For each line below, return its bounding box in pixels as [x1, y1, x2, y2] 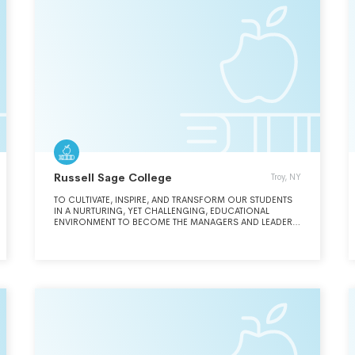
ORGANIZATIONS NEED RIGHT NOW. [54, 227, 205, 239]
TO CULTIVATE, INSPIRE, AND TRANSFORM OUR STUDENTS [54, 194, 292, 205]
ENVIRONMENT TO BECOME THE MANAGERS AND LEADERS [54, 216, 298, 227]
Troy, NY [271, 171, 301, 182]
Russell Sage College [54, 170, 172, 185]
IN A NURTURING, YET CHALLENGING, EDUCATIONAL [54, 205, 269, 216]
